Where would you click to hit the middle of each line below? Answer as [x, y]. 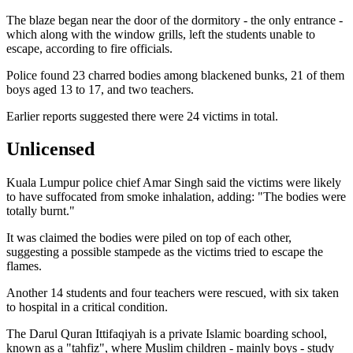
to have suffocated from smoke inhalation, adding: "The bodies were [176, 197]
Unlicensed [50, 149]
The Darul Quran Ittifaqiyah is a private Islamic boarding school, [167, 334]
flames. [24, 266]
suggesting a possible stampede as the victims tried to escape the [165, 252]
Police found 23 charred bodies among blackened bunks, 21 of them [175, 75]
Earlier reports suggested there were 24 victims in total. [142, 116]
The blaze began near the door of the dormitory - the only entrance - [175, 20]
